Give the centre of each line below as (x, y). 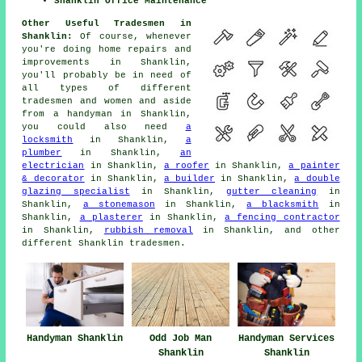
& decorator (53, 178)
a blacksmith (283, 204)
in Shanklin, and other (266, 230)
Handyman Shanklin (75, 339)
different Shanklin (76, 243)
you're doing (60, 49)
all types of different (107, 88)
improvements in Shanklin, (107, 62)
